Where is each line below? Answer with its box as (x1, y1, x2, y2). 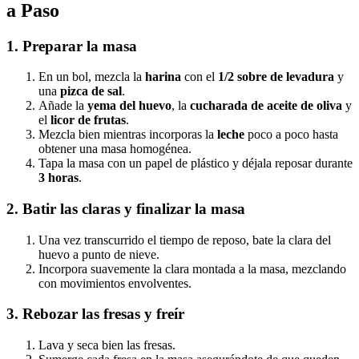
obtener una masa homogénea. (38, 142, 192, 156)
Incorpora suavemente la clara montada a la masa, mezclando (38, 261, 346, 276)
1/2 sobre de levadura (218, 70, 334, 84)
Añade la (38, 99, 87, 113)
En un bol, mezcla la (38, 70, 145, 84)
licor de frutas (50, 113, 126, 127)
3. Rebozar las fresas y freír (6, 305, 184, 323)
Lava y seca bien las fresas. (38, 338, 175, 353)
